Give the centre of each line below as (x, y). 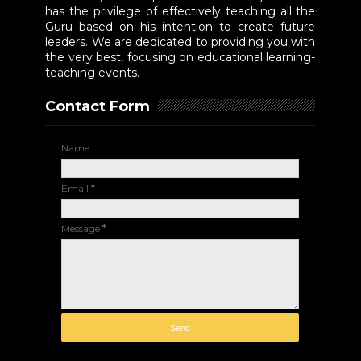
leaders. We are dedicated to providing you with (180, 42)
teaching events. (93, 73)
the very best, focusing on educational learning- (180, 58)
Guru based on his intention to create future (180, 27)
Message (82, 229)
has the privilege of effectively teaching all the (180, 12)
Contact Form (98, 107)
